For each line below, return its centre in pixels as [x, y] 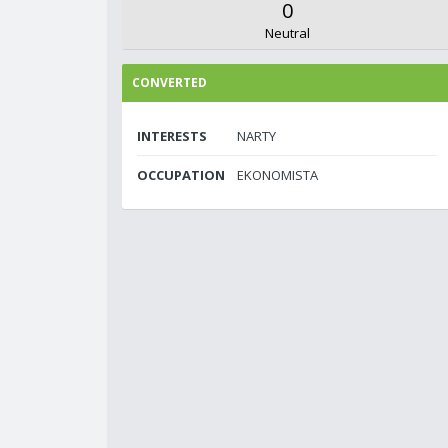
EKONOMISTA [277, 175]
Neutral [287, 33]
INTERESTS [172, 136]
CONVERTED [169, 82]
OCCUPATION [181, 175]
